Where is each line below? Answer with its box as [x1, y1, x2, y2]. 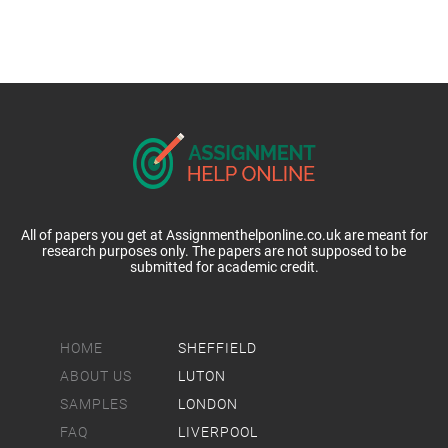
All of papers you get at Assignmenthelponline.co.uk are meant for [20, 227, 428, 243]
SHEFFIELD [178, 340, 257, 356]
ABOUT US [60, 368, 132, 384]
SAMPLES [60, 396, 128, 412]
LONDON [178, 396, 238, 412]
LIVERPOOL [178, 424, 258, 440]
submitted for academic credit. [129, 259, 319, 275]
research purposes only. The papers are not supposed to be [42, 243, 406, 259]
